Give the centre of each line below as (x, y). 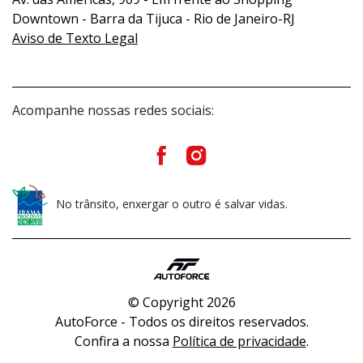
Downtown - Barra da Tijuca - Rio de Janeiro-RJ (154, 18)
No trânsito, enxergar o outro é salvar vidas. (172, 203)
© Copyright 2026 (181, 303)
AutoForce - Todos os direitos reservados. (181, 322)
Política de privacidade (239, 342)
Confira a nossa (123, 342)
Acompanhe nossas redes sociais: (113, 110)
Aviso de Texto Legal (75, 38)
